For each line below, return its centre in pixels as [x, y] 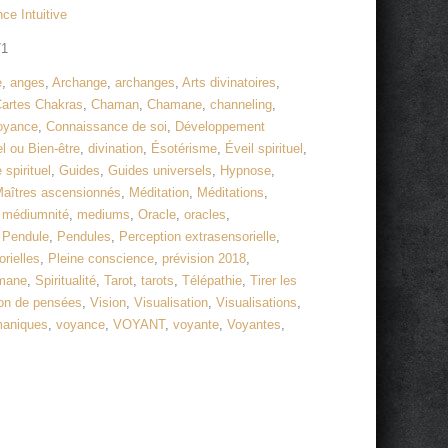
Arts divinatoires [229, 83]
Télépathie [212, 281]
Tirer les [274, 281]
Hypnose [246, 171]
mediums [104, 215]
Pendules [84, 237]
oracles [205, 215]
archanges [145, 83]
